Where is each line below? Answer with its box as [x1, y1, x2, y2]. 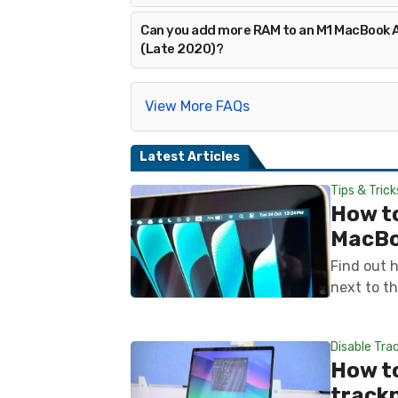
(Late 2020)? [140, 41, 223, 57]
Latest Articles [139, 149, 240, 164]
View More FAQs [145, 98, 250, 115]
